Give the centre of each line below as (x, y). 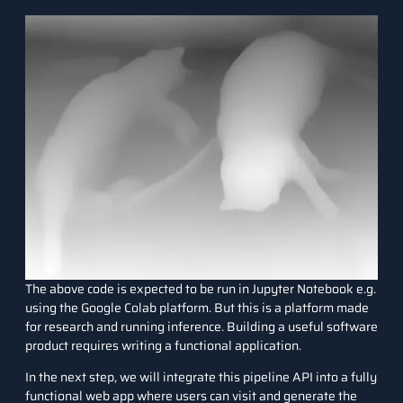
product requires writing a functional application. (163, 345)
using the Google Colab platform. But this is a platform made (197, 307)
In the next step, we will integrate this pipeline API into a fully (201, 377)
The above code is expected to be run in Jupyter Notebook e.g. (201, 288)
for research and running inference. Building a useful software (201, 326)
